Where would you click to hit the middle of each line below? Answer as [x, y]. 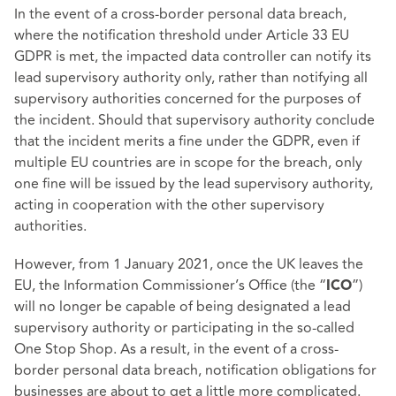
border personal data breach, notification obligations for [195, 370]
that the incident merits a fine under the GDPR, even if [187, 141]
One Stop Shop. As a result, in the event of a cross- [176, 349]
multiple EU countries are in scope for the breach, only [188, 162]
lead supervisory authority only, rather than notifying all [191, 77]
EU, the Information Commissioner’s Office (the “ [170, 285]
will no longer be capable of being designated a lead [183, 306]
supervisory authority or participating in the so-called [184, 327]
